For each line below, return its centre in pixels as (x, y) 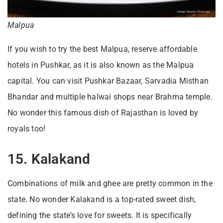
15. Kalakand (49, 159)
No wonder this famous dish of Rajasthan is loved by (103, 113)
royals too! (27, 129)
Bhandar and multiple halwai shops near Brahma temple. (110, 97)
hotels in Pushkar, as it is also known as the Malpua (101, 65)
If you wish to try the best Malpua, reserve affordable (102, 49)
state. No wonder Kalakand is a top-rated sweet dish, (102, 200)
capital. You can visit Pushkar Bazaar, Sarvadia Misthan (108, 81)
